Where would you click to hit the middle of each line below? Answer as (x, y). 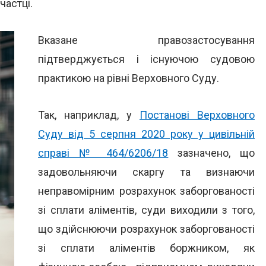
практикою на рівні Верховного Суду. (129, 78)
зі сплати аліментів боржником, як (146, 248)
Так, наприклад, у (89, 115)
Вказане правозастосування (146, 40)
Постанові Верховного (197, 115)
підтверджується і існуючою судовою (146, 59)
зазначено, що (212, 153)
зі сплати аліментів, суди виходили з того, (146, 210)
